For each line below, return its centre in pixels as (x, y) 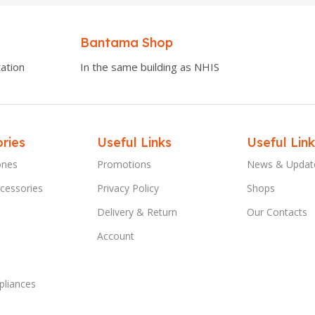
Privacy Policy (128, 188)
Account (116, 236)
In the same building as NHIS (149, 66)
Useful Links (135, 142)
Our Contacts (277, 212)
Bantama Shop (126, 42)
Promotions (124, 164)
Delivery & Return (137, 212)
